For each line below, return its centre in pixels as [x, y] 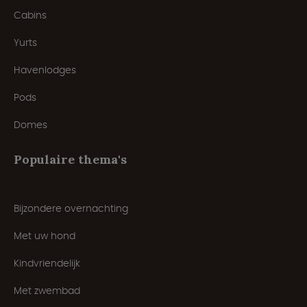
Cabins [30, 15]
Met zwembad [47, 291]
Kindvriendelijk [47, 263]
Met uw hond [45, 236]
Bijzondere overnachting [71, 209]
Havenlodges [45, 70]
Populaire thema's [70, 160]
